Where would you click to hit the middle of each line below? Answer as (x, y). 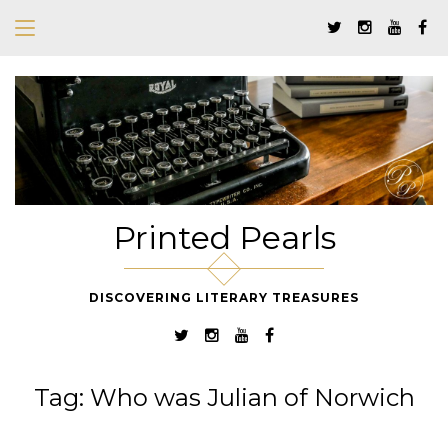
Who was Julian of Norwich (252, 397)
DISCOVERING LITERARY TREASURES (224, 297)
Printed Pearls (224, 237)
